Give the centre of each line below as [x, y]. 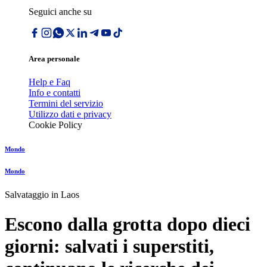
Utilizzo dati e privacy [70, 114]
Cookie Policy [55, 125]
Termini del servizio [66, 104]
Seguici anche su [60, 12]
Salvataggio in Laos [42, 195]
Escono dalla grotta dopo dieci [128, 224]
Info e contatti [55, 93]
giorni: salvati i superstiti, [109, 246]
